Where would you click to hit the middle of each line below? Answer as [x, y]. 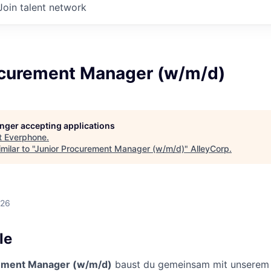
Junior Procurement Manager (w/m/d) [109, 149]
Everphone [25, 137]
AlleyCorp [210, 149]
